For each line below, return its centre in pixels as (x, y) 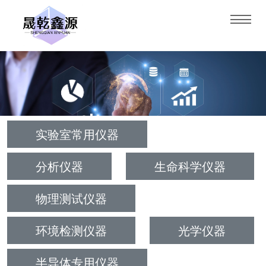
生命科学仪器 (190, 166)
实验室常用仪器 (77, 134)
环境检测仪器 (71, 230)
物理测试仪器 (71, 198)
